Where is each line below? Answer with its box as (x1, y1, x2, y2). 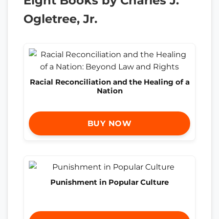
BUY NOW (87, 118, 132, 128)
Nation (96, 86, 123, 96)
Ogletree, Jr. (23, 12, 97, 26)
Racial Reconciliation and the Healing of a (29, 77, 190, 87)
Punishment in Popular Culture (50, 177, 169, 187)
